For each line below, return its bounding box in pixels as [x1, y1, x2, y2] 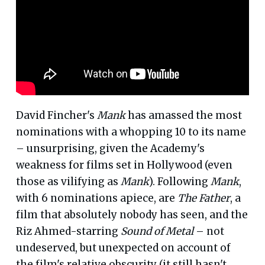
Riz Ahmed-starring [15, 224, 121, 238]
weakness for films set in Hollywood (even [15, 158, 232, 172]
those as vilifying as [15, 174, 121, 188]
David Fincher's [15, 108, 97, 122]
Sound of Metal [120, 224, 193, 238]
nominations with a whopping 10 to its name [15, 125, 246, 138]
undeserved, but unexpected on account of [15, 241, 231, 254]
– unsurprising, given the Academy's [15, 141, 205, 155]
